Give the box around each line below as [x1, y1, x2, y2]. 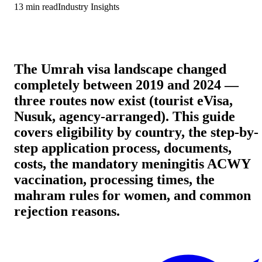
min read [23, 1, 58, 12]
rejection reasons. [14, 203, 120, 219]
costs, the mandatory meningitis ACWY [14, 156, 250, 171]
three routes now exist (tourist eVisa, [14, 92, 233, 108]
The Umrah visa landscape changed [14, 61, 226, 77]
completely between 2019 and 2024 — [14, 77, 239, 92]
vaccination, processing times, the [14, 171, 215, 187]
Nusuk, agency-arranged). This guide [14, 108, 235, 124]
